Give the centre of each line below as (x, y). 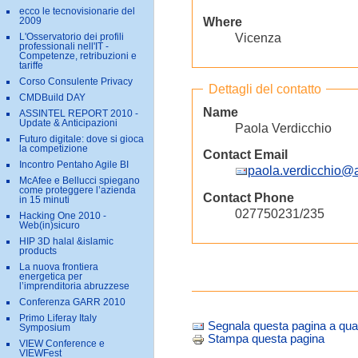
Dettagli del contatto (265, 88)
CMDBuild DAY (52, 98)
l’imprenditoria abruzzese (74, 286)
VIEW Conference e (62, 344)
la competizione (54, 149)
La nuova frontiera (59, 267)
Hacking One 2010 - (63, 216)
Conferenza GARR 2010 (72, 302)
